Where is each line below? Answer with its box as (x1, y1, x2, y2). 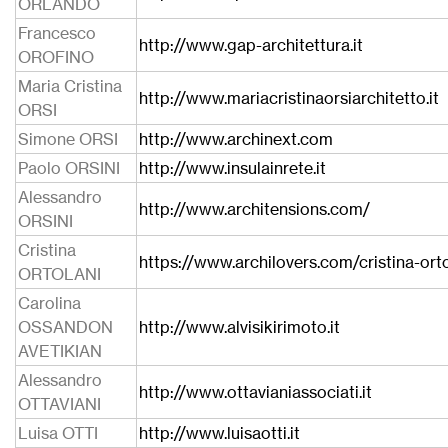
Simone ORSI (18, 129, 118, 149)
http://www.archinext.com (139, 129, 333, 149)
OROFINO (18, 47, 94, 67)
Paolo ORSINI (18, 158, 120, 178)
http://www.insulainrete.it (139, 158, 326, 178)
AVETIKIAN (18, 341, 102, 361)
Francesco (18, 23, 96, 43)
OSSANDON (18, 317, 113, 337)
